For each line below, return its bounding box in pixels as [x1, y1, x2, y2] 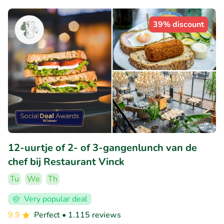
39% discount [153, 18, 204, 30]
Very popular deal [24, 193, 87, 205]
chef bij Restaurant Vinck [8, 155, 124, 169]
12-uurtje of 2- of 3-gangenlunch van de [8, 141, 197, 155]
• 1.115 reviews [62, 209, 121, 221]
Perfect [34, 209, 62, 221]
